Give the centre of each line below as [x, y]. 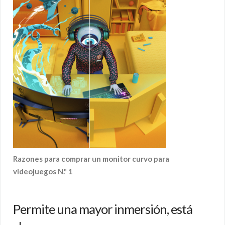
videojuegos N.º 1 [43, 172]
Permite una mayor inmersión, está [103, 209]
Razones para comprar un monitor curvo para [91, 159]
